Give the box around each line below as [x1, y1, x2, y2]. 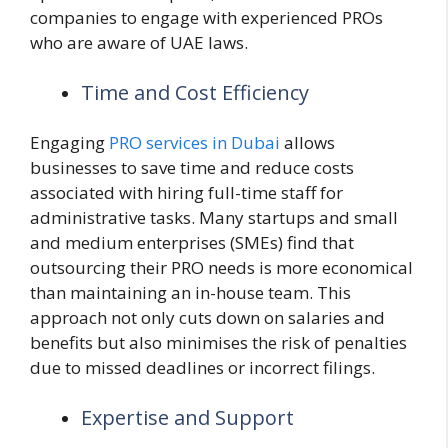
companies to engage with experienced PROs [30, 6, 383, 30]
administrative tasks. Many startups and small [30, 206, 398, 230]
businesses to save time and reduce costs [30, 156, 354, 180]
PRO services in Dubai [109, 131, 280, 155]
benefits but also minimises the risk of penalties [30, 331, 407, 355]
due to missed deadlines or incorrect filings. [30, 356, 375, 380]
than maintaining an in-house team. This [30, 281, 351, 305]
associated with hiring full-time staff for [30, 181, 343, 205]
